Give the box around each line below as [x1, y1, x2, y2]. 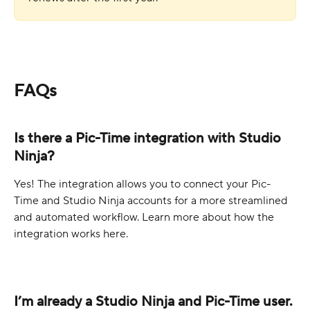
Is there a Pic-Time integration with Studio [14, 129, 284, 147]
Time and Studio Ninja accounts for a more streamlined [14, 193, 291, 208]
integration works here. [14, 226, 128, 241]
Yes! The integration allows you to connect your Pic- [14, 176, 271, 191]
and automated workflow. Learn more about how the [14, 210, 277, 224]
